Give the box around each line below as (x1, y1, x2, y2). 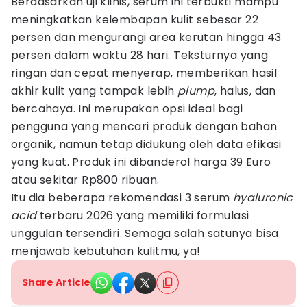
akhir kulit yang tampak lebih (11, 83, 177, 99)
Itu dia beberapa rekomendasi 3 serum (11, 190, 233, 206)
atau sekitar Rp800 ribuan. (11, 172, 160, 188)
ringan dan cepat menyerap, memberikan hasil (11, 65, 278, 81)
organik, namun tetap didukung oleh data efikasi (11, 136, 282, 152)
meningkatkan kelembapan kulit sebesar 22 (11, 12, 258, 27)
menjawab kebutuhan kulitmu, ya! (11, 243, 201, 259)
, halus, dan (214, 83, 276, 99)
